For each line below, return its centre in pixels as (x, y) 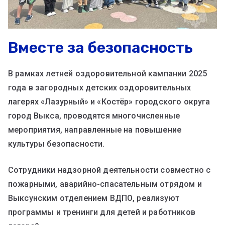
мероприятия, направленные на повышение (95, 130)
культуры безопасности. (58, 144)
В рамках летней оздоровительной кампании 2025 (108, 74)
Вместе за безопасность (101, 48)
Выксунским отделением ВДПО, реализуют (94, 198)
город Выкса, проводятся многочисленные (94, 116)
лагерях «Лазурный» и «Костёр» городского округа (109, 102)
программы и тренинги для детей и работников (102, 212)
